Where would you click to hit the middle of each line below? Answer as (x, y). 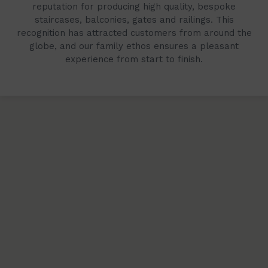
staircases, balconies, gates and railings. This (134, 20)
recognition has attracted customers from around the (134, 33)
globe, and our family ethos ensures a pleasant (134, 46)
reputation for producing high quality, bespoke (134, 7)
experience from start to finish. (134, 59)
